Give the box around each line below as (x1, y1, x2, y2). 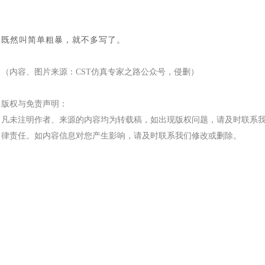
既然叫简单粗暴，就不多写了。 (1, 35, 125, 44)
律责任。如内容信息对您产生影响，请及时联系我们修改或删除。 (1, 131, 241, 140)
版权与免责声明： (1, 99, 67, 108)
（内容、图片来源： (1, 67, 76, 76)
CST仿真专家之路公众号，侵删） (76, 67, 199, 76)
